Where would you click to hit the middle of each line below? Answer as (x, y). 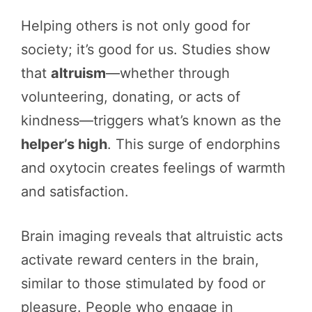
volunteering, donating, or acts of (131, 97)
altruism (78, 73)
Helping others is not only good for (135, 26)
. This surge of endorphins (194, 145)
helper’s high (64, 145)
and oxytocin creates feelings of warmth (153, 168)
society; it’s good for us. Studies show (146, 50)
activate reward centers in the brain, (140, 260)
